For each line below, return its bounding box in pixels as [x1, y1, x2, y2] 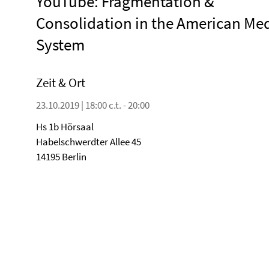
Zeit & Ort [36, 74, 85, 91]
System [36, 34, 85, 55]
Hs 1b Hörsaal [36, 120, 94, 133]
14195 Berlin [36, 150, 86, 163]
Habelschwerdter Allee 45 [36, 135, 141, 148]
